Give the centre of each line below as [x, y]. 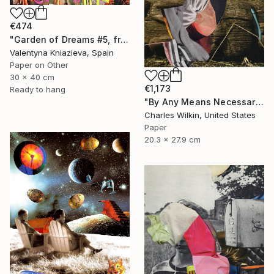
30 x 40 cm [32, 77]
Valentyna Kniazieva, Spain [62, 53]
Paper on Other [39, 65]
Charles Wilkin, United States [200, 115]
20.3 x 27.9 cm [172, 140]
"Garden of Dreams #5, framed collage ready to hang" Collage [124, 40]
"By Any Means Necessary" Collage [259, 102]
